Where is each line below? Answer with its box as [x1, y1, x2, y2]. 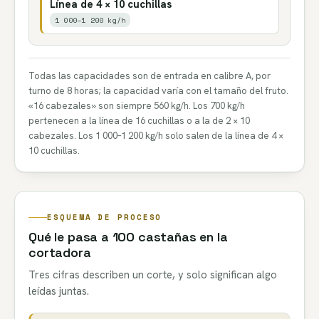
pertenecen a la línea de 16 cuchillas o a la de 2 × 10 [28, 114, 251, 127]
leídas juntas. [28, 283, 90, 298]
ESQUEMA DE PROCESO [47, 211, 162, 223]
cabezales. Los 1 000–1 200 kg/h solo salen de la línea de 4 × [28, 129, 284, 142]
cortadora [28, 244, 91, 261]
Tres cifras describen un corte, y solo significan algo [28, 267, 278, 282]
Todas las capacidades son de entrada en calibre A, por [28, 69, 271, 82]
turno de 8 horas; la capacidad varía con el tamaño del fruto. [28, 84, 289, 97]
